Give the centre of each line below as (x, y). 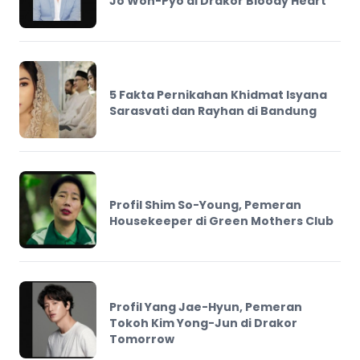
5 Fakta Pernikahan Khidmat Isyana (218, 94)
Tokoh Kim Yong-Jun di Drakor (203, 323)
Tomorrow (142, 339)
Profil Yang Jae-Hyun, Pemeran (206, 307)
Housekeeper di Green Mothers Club (221, 221)
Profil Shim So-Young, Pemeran (205, 205)
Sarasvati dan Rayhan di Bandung (213, 110)
